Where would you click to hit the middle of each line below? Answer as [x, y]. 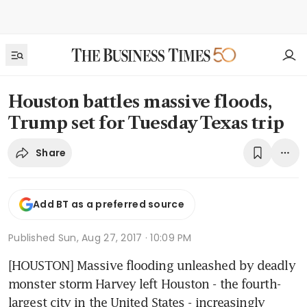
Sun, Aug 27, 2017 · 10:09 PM [125, 237]
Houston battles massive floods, [140, 102]
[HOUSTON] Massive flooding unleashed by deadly [152, 265]
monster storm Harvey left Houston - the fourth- [144, 283]
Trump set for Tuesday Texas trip [146, 123]
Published [33, 237]
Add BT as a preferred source [109, 205]
